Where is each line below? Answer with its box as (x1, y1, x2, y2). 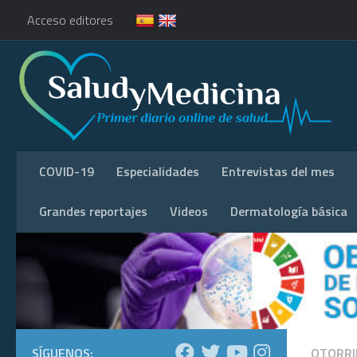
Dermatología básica (230, 201, 347, 221)
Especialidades (116, 161, 199, 181)
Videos (170, 201, 208, 221)
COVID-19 (39, 161, 94, 181)
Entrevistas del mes (222, 161, 335, 181)
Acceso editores (27, 10, 113, 29)
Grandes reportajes (39, 201, 147, 221)
